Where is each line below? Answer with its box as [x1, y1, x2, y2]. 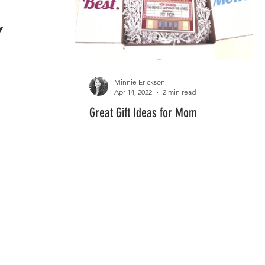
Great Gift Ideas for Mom [89, 105, 197, 121]
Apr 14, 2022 [114, 88, 152, 96]
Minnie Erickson [114, 77, 165, 86]
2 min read [163, 88, 196, 96]
